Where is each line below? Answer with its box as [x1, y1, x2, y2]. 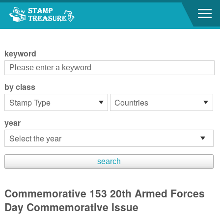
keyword [4, 48, 36, 59]
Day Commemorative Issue [4, 199, 138, 214]
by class [4, 81, 35, 92]
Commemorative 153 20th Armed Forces [4, 186, 205, 200]
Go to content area [5, 4, 63, 14]
